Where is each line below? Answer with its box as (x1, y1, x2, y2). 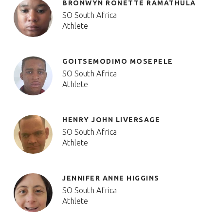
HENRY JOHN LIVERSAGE (62, 116, 160, 124)
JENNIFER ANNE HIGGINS (62, 174, 160, 182)
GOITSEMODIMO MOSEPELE (62, 57, 173, 65)
